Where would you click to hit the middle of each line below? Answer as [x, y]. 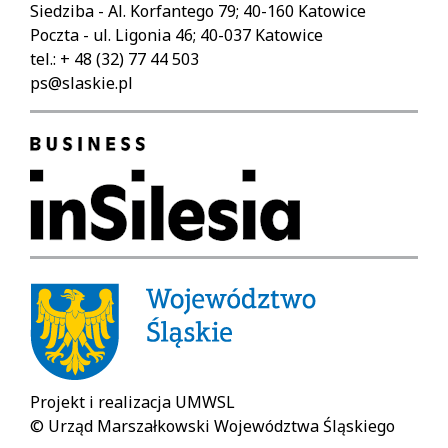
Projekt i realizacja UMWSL [132, 401]
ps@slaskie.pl [81, 82]
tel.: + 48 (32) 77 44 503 [114, 58]
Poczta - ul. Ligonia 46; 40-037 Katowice [176, 34]
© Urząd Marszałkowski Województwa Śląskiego [212, 425]
